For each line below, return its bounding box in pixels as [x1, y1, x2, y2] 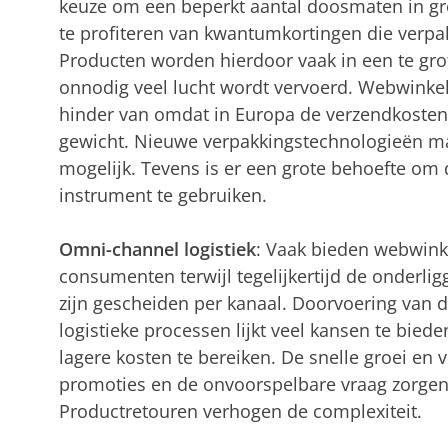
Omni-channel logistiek [58, 236, 256, 261]
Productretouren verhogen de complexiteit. [58, 398, 422, 423]
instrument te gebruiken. [58, 182, 267, 207]
